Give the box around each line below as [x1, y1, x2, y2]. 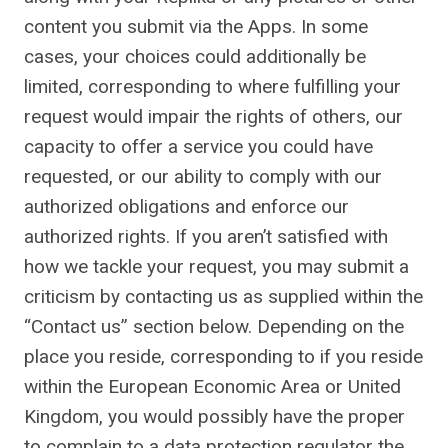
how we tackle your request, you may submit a [24, 255, 409, 278]
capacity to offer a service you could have [24, 135, 373, 158]
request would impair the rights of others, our [24, 105, 403, 128]
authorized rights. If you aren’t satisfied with [24, 225, 388, 248]
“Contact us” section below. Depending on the [24, 315, 404, 338]
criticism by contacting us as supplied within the [24, 285, 423, 308]
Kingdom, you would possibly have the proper [24, 405, 405, 428]
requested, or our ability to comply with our [24, 165, 382, 188]
